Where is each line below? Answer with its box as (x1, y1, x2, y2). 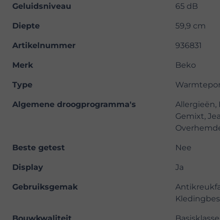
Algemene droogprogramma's (12, 100, 136, 110)
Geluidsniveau (12, 1, 71, 11)
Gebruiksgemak (12, 182, 78, 192)
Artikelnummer (12, 41, 76, 51)
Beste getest (12, 143, 65, 153)
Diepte (12, 21, 40, 31)
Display (12, 163, 43, 172)
